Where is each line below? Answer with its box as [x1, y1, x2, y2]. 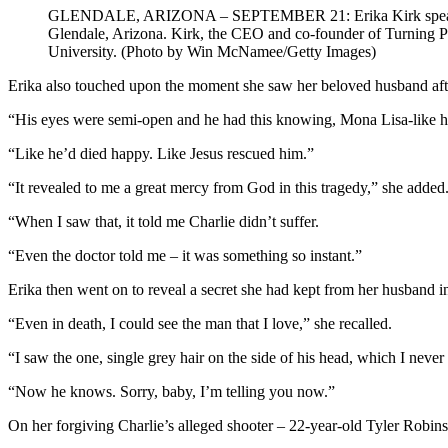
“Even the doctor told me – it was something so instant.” [8, 246, 362, 264]
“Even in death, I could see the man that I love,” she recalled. [8, 314, 392, 332]
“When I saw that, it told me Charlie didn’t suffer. [8, 212, 319, 230]
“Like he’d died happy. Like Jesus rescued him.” [8, 144, 314, 162]
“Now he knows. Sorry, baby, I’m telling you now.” [8, 382, 335, 400]
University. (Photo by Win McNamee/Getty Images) [48, 42, 376, 60]
